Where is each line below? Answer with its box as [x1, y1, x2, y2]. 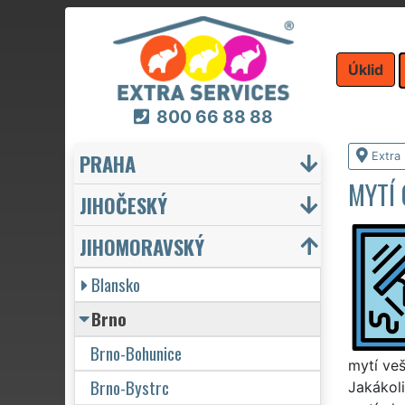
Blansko [91, 270, 140, 297]
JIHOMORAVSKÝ [80, 231, 204, 261]
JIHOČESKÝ [80, 189, 167, 220]
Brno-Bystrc [90, 373, 169, 400]
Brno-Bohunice [90, 339, 182, 366]
